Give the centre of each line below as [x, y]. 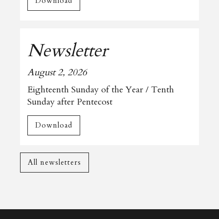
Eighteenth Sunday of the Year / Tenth [101, 90]
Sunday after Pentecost [70, 102]
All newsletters [55, 163]
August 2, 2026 [57, 73]
